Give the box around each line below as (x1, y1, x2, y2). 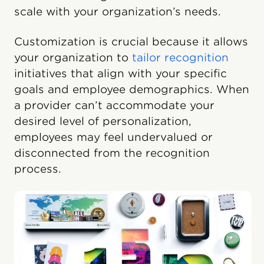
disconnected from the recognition (14, 147, 210, 159)
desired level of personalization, (14, 115, 192, 127)
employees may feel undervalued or (14, 131, 213, 143)
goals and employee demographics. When (14, 83, 249, 95)
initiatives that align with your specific (14, 67, 227, 80)
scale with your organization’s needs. (14, 5, 221, 18)
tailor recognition (132, 51, 229, 64)
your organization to (14, 51, 132, 64)
